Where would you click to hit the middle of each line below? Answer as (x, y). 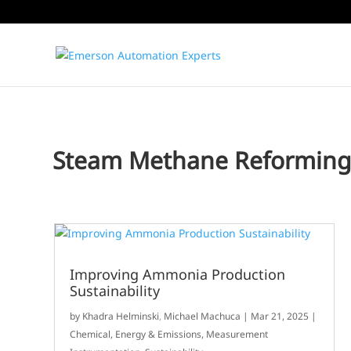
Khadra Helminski (121, 317)
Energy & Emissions (159, 335)
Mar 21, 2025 (280, 317)
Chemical (90, 335)
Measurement (237, 335)
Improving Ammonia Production (178, 275)
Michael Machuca (203, 317)
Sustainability (115, 291)
